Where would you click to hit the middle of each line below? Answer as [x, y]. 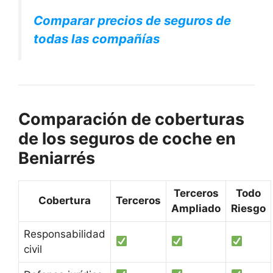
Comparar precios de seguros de [132, 21]
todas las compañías [97, 39]
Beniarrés [57, 158]
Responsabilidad [65, 234]
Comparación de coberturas [131, 119]
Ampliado [196, 209]
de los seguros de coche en [127, 139]
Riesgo [248, 209]
